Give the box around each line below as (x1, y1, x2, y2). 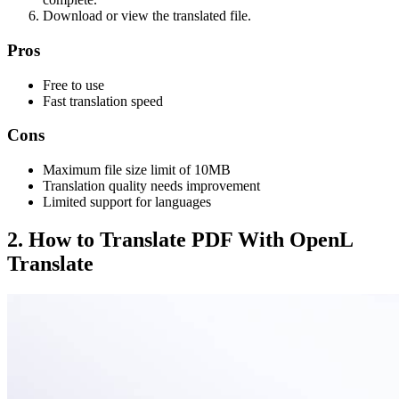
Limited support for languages (43, 193, 211, 209)
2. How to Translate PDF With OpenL (7, 227, 353, 251)
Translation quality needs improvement (43, 177, 260, 193)
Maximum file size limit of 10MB (43, 161, 231, 177)
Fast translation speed (43, 93, 163, 109)
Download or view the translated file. (43, 8, 251, 24)
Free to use (43, 77, 104, 93)
